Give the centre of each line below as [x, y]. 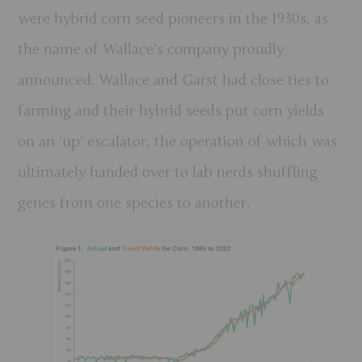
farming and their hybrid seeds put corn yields [171, 111]
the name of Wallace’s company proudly [151, 50]
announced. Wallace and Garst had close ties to [174, 80]
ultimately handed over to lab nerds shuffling [168, 173]
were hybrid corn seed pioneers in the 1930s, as [173, 19]
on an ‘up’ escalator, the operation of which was [178, 142]
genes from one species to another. [134, 203]
